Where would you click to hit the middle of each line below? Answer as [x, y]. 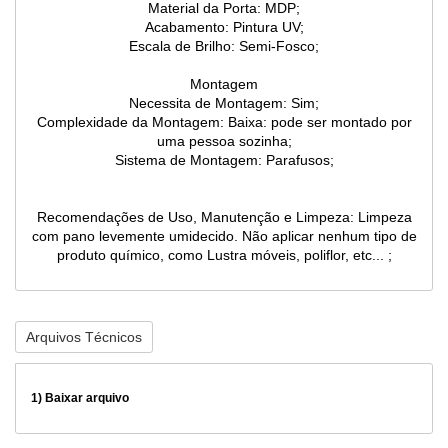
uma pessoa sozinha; [224, 141]
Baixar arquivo [87, 398]
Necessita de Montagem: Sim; [224, 103]
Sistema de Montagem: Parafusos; [224, 160]
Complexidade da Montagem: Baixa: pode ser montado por [224, 122]
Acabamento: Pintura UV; [224, 27]
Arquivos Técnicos [84, 337]
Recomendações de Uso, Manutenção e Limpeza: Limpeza [224, 217]
